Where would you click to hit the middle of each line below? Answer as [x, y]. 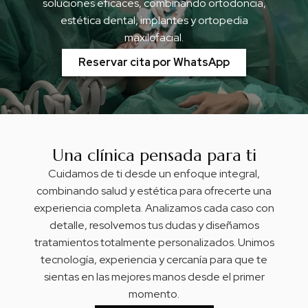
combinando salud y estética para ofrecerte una [154, 190]
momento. [154, 294]
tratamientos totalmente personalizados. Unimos [154, 242]
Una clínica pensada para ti [154, 155]
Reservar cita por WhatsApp [154, 63]
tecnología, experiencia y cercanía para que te [154, 259]
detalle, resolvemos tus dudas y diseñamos [154, 225]
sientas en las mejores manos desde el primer [154, 276]
